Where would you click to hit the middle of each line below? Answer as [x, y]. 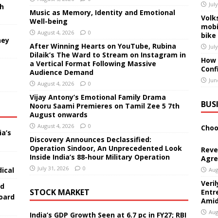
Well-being [48, 21]
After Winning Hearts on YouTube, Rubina [103, 46]
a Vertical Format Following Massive [93, 64]
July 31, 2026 [53, 168]
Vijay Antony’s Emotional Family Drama [98, 97]
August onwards [58, 115]
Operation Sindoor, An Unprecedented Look [106, 148]
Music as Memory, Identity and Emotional [102, 12]
